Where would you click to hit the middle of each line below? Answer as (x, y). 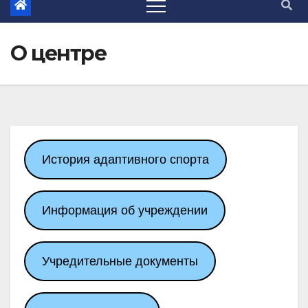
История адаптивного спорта (125, 159)
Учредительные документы (120, 261)
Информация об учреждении (124, 210)
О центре (58, 53)
